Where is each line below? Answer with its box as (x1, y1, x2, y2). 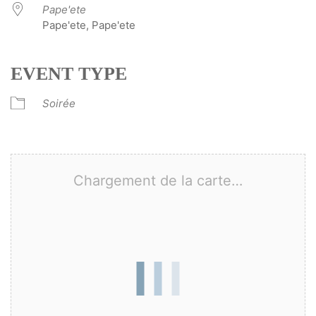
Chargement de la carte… (73, 171, 243, 189)
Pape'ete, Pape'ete (42, 18, 135, 32)
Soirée (42, 96, 75, 110)
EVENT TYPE (11, 63, 127, 84)
